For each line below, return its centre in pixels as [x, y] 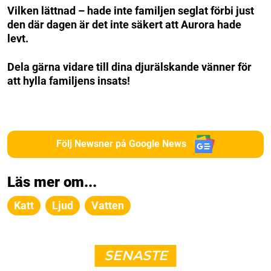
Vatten [108, 205]
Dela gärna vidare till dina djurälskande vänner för [129, 67]
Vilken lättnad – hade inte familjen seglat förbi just [131, 10]
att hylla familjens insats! [69, 80]
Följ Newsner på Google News [122, 144]
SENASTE [135, 255]
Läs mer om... [52, 182]
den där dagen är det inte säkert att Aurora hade [124, 24]
